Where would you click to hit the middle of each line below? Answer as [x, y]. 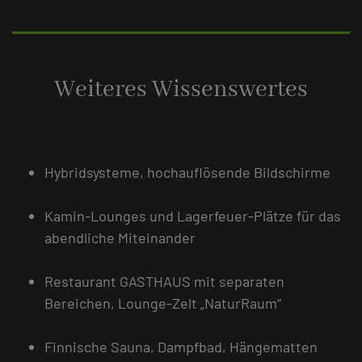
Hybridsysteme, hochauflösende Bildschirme [187, 172]
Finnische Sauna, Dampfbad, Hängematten [181, 346]
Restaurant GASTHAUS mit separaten [164, 281]
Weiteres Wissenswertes [181, 89]
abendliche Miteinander [120, 237]
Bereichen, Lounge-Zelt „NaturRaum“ [163, 303]
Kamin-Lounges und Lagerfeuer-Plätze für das [193, 215]
